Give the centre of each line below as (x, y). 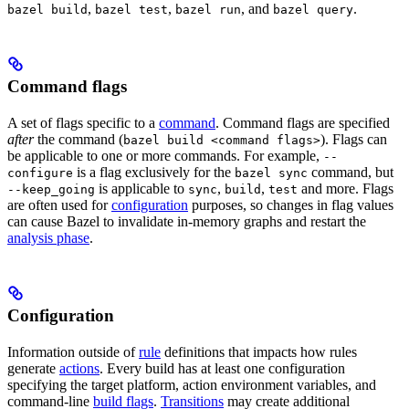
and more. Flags (346, 189)
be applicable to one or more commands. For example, (165, 156)
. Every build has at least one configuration (222, 369)
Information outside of (73, 352)
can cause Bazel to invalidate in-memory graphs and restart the (187, 222)
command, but (351, 173)
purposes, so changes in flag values (291, 205)
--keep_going (51, 190)
